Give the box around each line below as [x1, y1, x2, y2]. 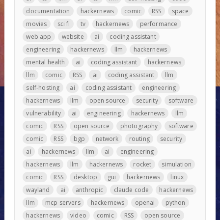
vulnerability [26, 109, 61, 117]
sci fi [57, 19, 70, 28]
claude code [113, 185, 149, 194]
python [165, 198, 186, 207]
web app [26, 32, 52, 41]
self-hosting [26, 83, 60, 92]
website [61, 32, 84, 41]
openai [135, 198, 155, 207]
